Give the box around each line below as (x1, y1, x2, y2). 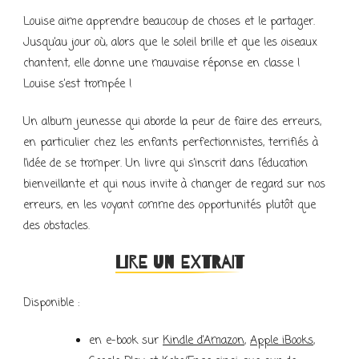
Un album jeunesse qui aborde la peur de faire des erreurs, (23, 114, 321, 131)
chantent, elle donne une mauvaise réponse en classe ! (23, 55, 301, 72)
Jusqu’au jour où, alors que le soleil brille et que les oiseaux (23, 34, 317, 51)
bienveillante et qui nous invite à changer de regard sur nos (23, 176, 325, 193)
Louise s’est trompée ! (23, 76, 132, 93)
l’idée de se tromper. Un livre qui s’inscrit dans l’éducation (23, 155, 308, 172)
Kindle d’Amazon (163, 333, 244, 349)
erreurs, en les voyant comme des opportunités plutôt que (23, 197, 316, 214)
